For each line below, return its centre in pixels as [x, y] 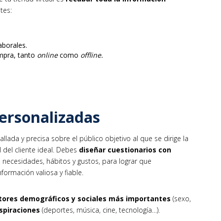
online [47, 55]
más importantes [139, 199]
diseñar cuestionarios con [125, 150]
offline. [92, 55]
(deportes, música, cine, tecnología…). [100, 210]
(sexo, [181, 199]
